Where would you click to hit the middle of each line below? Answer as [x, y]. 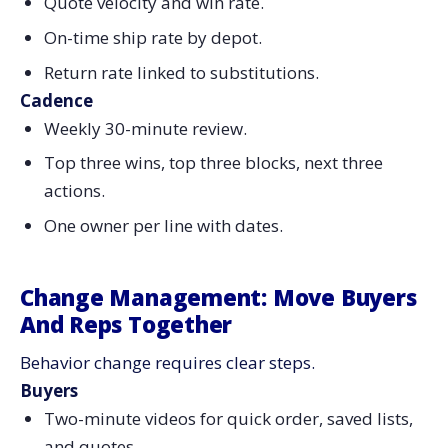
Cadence [56, 100]
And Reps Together [126, 324]
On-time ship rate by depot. [152, 37]
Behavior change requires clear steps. [167, 363]
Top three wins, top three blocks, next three [213, 163]
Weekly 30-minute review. [145, 128]
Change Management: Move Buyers [218, 297]
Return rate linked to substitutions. [181, 72]
